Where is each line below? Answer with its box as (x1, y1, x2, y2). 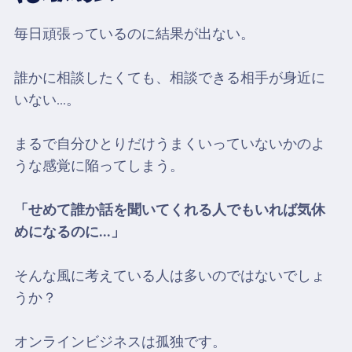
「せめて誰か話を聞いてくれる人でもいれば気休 (13, 201, 325, 218)
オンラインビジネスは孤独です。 (13, 333, 226, 350)
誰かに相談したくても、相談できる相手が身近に (13, 69, 325, 86)
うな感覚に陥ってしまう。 (13, 157, 184, 174)
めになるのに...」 (13, 223, 125, 240)
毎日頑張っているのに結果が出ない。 (13, 25, 255, 42)
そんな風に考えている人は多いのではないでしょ (13, 267, 325, 284)
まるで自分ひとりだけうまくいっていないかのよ (13, 135, 325, 152)
